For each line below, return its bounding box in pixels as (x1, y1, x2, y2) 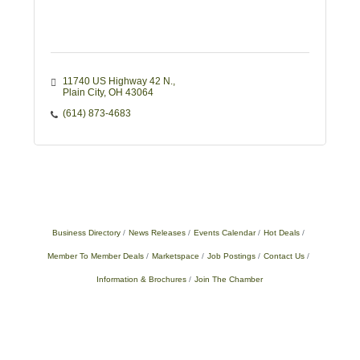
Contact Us (263, 252, 305, 261)
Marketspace (151, 252, 199, 261)
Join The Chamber (194, 275, 264, 284)
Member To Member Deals (47, 252, 144, 261)
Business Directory (51, 228, 121, 238)
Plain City (62, 87, 104, 99)
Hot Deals (263, 228, 300, 238)
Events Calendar (193, 228, 256, 238)
